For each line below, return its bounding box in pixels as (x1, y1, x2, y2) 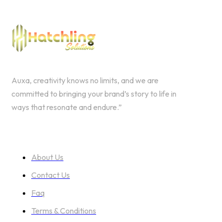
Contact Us (31, 170, 70, 180)
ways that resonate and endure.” (11, 102, 122, 112)
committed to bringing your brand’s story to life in (11, 89, 176, 99)
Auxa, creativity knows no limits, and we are (11, 75, 159, 86)
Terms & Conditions (31, 206, 96, 216)
